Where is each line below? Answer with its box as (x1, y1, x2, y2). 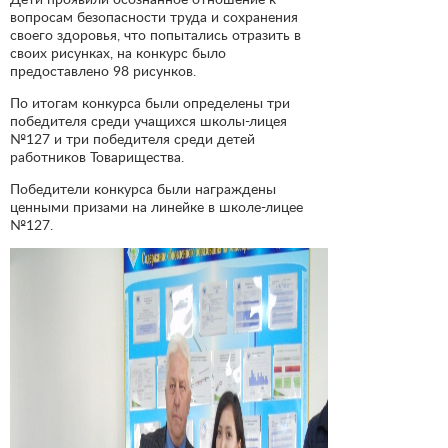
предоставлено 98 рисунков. (10, 61, 196, 79)
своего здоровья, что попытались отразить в (10, 25, 301, 43)
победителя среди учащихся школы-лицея (10, 111, 287, 129)
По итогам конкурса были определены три (10, 93, 290, 111)
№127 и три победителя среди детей (10, 129, 255, 147)
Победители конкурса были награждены (10, 180, 276, 198)
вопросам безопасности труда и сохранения (10, 7, 298, 25)
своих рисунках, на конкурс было (10, 43, 226, 61)
